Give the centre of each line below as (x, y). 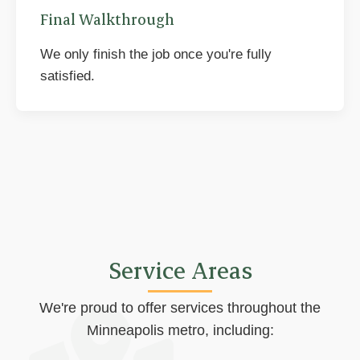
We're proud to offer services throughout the (180, 308)
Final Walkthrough (107, 19)
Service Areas (180, 270)
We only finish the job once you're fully (156, 54)
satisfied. (67, 76)
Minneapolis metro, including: (180, 330)
